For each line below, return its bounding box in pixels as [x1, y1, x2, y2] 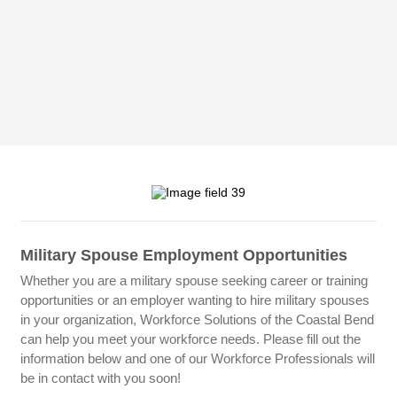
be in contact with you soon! [20, 370, 182, 385]
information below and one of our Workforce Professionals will [20, 351, 376, 366]
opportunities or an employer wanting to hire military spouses [20, 292, 370, 307]
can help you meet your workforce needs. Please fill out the [20, 331, 362, 346]
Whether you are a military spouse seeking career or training [20, 273, 369, 288]
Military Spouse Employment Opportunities [20, 246, 348, 264]
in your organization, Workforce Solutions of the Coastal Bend [20, 312, 375, 327]
